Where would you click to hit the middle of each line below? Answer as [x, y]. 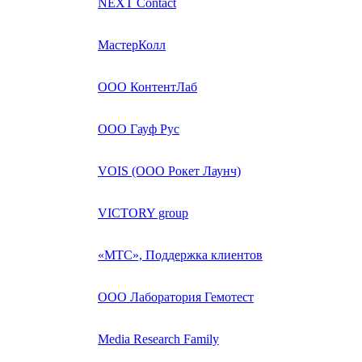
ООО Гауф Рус [139, 128]
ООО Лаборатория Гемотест [176, 297]
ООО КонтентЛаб [147, 86]
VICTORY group [143, 213]
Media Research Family [158, 339]
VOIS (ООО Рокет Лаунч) [169, 170]
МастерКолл [132, 44]
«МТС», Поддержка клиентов [180, 255]
